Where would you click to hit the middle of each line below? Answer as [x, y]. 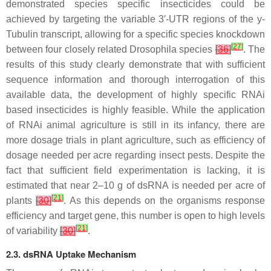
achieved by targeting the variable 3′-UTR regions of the [132, 19]
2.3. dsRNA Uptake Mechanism [71, 254]
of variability [33, 230]
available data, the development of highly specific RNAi [135, 94]
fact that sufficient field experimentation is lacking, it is [135, 170]
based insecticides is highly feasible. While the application [135, 109]
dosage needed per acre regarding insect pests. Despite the [135, 155]
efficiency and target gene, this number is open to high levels [135, 215]
